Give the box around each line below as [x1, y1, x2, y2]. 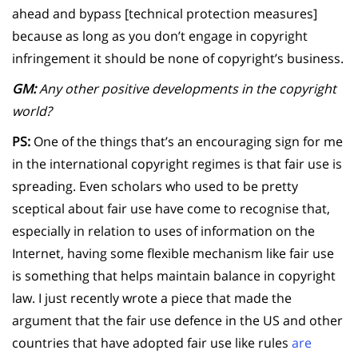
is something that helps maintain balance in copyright [12, 266, 336, 284]
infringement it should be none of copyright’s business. [12, 49, 344, 67]
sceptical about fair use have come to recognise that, [12, 199, 330, 217]
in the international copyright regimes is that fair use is [12, 154, 342, 173]
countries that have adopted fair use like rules [12, 333, 292, 352]
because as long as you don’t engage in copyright [12, 26, 308, 45]
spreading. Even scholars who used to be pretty [12, 177, 298, 195]
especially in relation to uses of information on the [12, 221, 315, 240]
